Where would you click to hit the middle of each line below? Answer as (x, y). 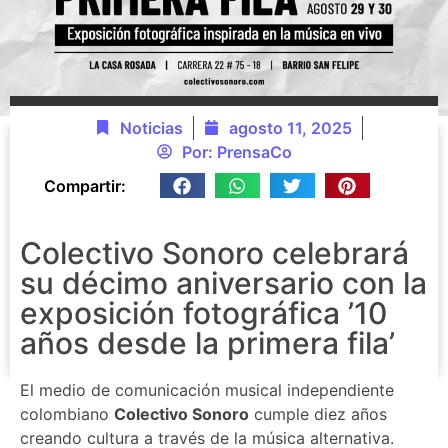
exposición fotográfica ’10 (203, 312)
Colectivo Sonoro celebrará (214, 252)
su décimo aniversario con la (223, 282)
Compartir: (84, 185)
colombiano (67, 413)
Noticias (151, 127)
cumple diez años (318, 413)
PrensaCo (254, 151)
